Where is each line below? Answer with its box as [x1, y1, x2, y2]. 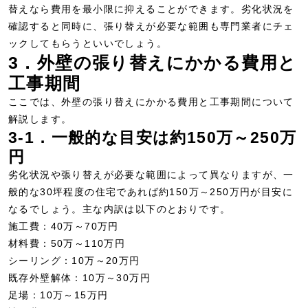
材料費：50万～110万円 [8, 238, 126, 249]
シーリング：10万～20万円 [8, 255, 140, 266]
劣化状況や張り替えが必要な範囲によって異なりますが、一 [8, 169, 294, 180]
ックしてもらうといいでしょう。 [8, 38, 167, 49]
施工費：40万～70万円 [8, 221, 119, 232]
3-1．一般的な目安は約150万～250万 [8, 129, 297, 146]
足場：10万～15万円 [8, 289, 109, 300]
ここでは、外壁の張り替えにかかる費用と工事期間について [8, 96, 294, 107]
